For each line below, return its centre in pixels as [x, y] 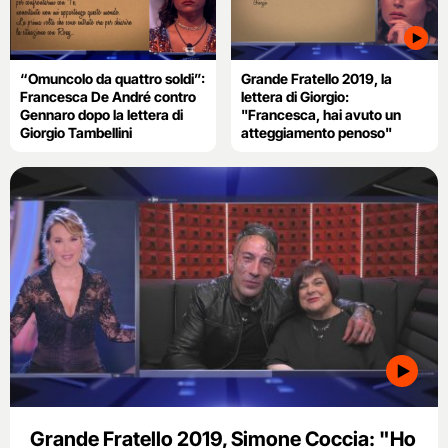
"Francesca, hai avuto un [321, 114]
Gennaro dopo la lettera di [101, 114]
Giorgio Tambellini [76, 132]
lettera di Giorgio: [295, 96]
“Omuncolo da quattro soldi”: [112, 78]
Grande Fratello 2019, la [317, 78]
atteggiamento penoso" [317, 132]
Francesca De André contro [108, 96]
